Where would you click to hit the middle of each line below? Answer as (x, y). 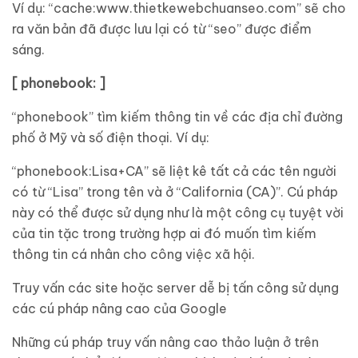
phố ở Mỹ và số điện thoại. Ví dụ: (111, 137)
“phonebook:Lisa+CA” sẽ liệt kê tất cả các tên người (174, 171)
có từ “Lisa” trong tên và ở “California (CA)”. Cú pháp (175, 192)
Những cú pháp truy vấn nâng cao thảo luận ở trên (165, 342)
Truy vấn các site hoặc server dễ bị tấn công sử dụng (175, 288)
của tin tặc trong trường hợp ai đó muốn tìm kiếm (164, 233)
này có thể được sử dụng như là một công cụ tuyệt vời (178, 213)
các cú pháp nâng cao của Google (119, 308)
